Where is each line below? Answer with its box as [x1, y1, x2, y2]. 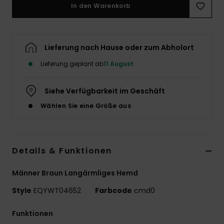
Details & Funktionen [12, 145, 112, 157]
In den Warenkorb [70, 1, 131, 10]
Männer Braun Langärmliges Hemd [12, 168, 138, 178]
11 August [103, 59, 133, 68]
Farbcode [95, 185, 132, 196]
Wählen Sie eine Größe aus [40, 101, 131, 110]
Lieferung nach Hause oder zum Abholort [44, 42, 194, 53]
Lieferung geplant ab [40, 59, 103, 68]
